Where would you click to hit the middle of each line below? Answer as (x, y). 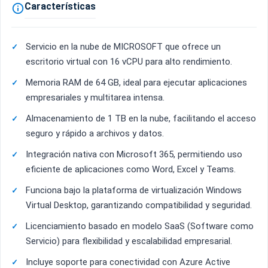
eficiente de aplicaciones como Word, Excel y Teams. (131, 170)
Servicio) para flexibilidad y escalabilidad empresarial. (129, 241)
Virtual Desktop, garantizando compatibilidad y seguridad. (139, 205)
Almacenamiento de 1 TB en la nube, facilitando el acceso (141, 119)
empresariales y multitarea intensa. (95, 98)
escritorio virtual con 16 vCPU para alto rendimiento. (129, 62)
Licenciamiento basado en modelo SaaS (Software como (140, 226)
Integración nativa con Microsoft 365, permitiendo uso (134, 155)
